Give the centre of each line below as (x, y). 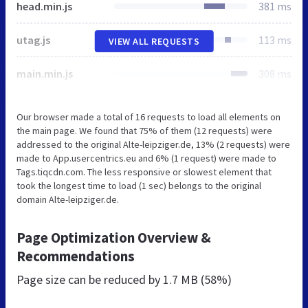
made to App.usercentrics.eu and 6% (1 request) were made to (146, 158)
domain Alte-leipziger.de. (68, 199)
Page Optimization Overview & (114, 237)
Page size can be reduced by (90, 279)
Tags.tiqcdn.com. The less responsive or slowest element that (144, 172)
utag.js (33, 40)
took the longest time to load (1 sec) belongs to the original (139, 185)
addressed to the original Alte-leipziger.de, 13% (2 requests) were (153, 144)
